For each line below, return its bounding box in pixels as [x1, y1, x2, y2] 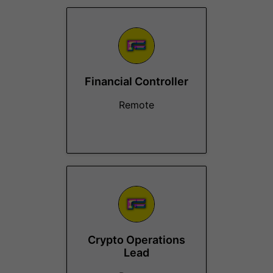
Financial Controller [85, 75, 188, 88]
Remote [119, 99, 154, 111]
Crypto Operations [88, 233, 185, 246]
